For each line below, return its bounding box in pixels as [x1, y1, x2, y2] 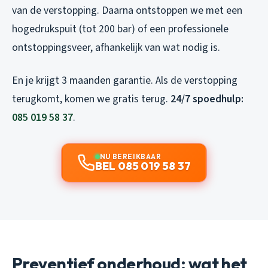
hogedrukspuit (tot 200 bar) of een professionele [12, 21, 229, 36]
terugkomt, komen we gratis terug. [12, 91, 170, 106]
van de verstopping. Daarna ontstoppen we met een [12, 2, 242, 18]
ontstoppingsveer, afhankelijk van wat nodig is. [12, 39, 220, 55]
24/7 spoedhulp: [170, 91, 243, 106]
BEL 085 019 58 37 [95, 159, 191, 173]
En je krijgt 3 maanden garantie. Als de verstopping [12, 72, 237, 88]
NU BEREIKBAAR [99, 151, 162, 161]
